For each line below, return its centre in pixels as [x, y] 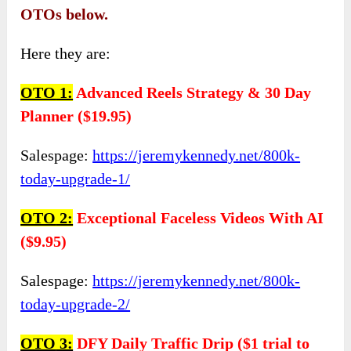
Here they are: [66, 53]
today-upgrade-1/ [76, 178]
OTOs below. [65, 14]
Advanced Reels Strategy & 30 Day [194, 92]
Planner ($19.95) [76, 116]
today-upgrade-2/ [76, 304]
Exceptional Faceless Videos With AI [201, 217]
